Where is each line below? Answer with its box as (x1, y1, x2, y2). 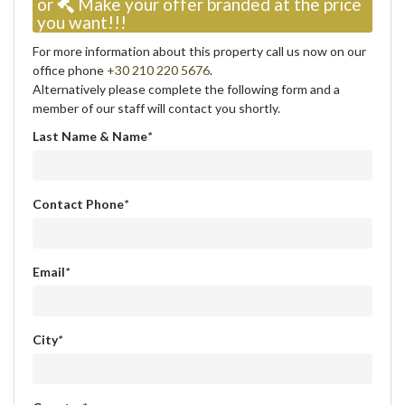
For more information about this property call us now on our (33, 43, 366, 60)
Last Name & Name (33, 128, 147, 145)
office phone (33, 62, 107, 79)
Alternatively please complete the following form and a (33, 81, 340, 98)
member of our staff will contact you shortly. (33, 100, 280, 117)
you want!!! (37, 12, 127, 33)
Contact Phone (33, 196, 124, 212)
